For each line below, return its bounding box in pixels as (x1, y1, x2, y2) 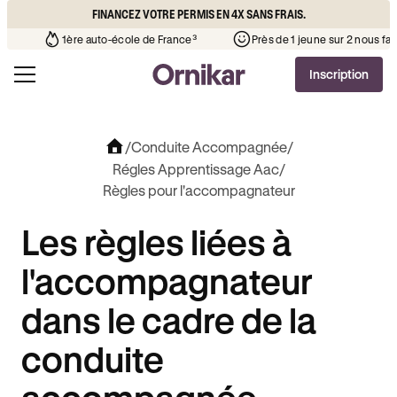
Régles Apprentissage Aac (112, 160, 279, 177)
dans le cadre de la (21, 299, 316, 340)
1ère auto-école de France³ (206, 33, 341, 45)
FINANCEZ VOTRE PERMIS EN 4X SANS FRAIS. (91, 6, 306, 21)
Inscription (309, 66, 369, 82)
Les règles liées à (21, 221, 292, 262)
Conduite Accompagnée (130, 138, 287, 155)
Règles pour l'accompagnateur (102, 182, 295, 198)
